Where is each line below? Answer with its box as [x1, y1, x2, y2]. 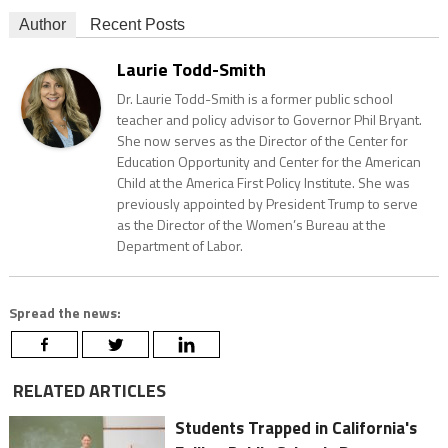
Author [18, 16, 66, 34]
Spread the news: [8, 302, 121, 324]
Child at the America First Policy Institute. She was [116, 172, 410, 194]
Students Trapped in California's [175, 415, 418, 442]
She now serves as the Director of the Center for [116, 130, 408, 152]
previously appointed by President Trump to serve [116, 193, 418, 215]
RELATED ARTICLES [8, 377, 166, 405]
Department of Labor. [116, 235, 243, 257]
